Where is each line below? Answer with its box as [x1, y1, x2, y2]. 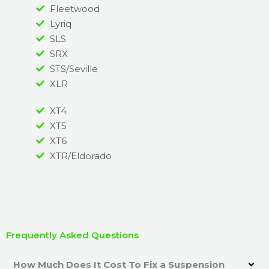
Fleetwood [49, 2, 100, 14]
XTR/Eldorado [49, 150, 112, 162]
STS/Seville [49, 62, 98, 74]
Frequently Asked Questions [6, 229, 139, 241]
